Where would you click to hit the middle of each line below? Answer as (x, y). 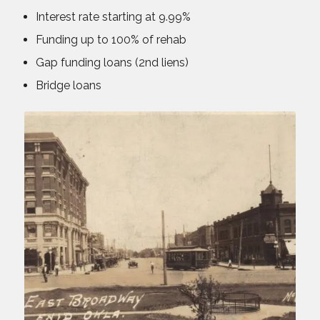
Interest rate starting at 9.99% (113, 16)
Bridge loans (70, 85)
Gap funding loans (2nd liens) (112, 62)
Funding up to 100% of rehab (111, 39)
